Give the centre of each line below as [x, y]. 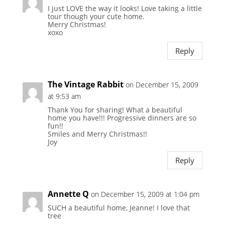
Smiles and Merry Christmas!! [97, 134]
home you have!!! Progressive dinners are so [122, 118]
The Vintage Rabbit [85, 85]
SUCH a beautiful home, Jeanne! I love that [119, 208]
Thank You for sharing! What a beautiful [115, 110]
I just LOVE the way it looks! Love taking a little [125, 9]
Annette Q [68, 194]
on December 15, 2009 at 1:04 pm [145, 194]
